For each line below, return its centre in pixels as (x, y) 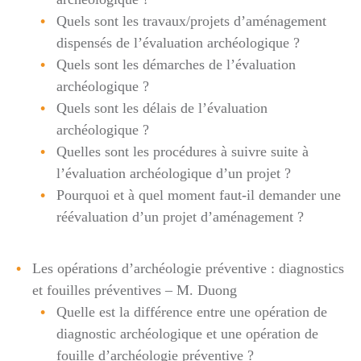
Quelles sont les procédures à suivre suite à (183, 151)
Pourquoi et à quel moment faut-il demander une (199, 195)
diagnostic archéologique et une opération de (187, 334)
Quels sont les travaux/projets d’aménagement (191, 21)
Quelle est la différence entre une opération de (192, 312)
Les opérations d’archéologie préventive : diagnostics (188, 268)
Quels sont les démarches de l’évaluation (176, 64)
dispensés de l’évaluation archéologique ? (178, 42)
